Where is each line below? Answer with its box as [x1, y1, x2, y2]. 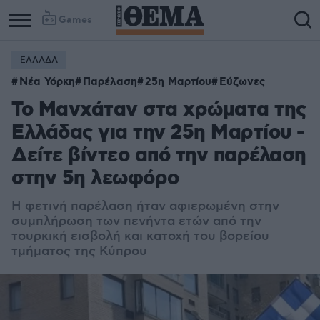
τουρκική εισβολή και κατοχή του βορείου [11, 229, 269, 244]
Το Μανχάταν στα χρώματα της [11, 97, 306, 124]
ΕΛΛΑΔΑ [20, 55, 58, 66]
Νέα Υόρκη [19, 75, 75, 89]
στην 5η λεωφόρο [11, 166, 179, 192]
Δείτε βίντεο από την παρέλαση [11, 143, 306, 169]
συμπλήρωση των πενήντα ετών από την [11, 214, 261, 229]
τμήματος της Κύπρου [11, 244, 147, 259]
